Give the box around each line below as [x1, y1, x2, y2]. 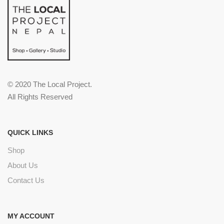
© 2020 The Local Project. [7, 80, 92, 89]
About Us [7, 161, 38, 170]
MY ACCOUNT [7, 212, 54, 220]
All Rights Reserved [7, 92, 72, 101]
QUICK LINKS [7, 128, 53, 137]
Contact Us [7, 176, 44, 185]
